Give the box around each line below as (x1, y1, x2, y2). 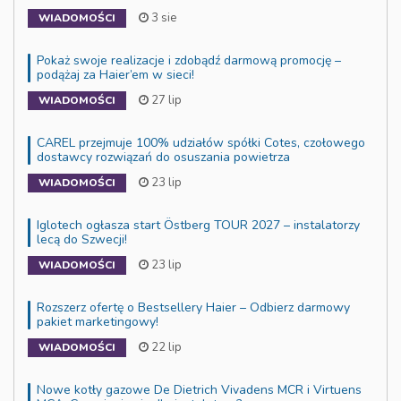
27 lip (149, 91, 182, 108)
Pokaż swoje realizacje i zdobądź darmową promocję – (37, 51, 341, 69)
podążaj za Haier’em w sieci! (37, 65, 194, 83)
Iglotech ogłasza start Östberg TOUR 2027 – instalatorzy (37, 216, 360, 234)
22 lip (149, 338, 182, 355)
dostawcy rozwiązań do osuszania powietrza (37, 148, 290, 166)
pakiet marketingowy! (37, 312, 158, 330)
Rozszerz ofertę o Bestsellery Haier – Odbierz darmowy (37, 298, 350, 316)
